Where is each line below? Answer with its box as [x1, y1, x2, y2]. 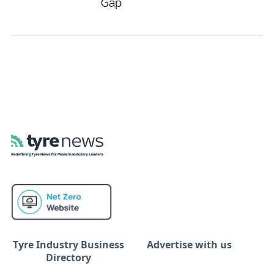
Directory [46, 250, 91, 264]
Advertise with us [147, 237, 232, 251]
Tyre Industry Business [13, 237, 124, 251]
